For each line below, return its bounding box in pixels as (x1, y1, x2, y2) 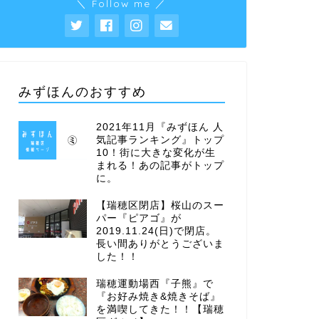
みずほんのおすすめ (18, 83, 147, 99)
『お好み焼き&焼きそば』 (95, 291, 221, 302)
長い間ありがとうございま (95, 238, 224, 249)
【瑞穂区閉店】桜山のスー (95, 199, 224, 211)
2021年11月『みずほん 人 (95, 121, 224, 132)
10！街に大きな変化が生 (95, 147, 216, 158)
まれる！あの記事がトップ (95, 159, 224, 171)
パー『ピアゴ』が (95, 212, 182, 224)
